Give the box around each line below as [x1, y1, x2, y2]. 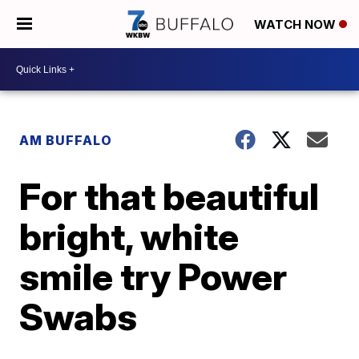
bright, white [19, 214, 240, 259]
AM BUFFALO [19, 132, 113, 148]
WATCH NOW [254, 17, 339, 33]
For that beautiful [19, 174, 320, 219]
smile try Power [19, 254, 288, 299]
